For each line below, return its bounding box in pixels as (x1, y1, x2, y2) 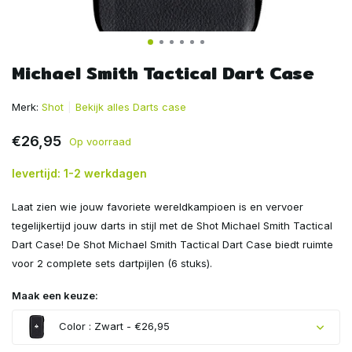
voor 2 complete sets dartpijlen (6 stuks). (12, 257, 212, 269)
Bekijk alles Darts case (75, 101, 186, 113)
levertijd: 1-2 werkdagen (12, 167, 147, 180)
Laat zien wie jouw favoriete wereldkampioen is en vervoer (12, 200, 303, 213)
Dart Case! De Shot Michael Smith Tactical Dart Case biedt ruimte (12, 238, 333, 251)
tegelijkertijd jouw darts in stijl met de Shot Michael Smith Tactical (12, 219, 332, 232)
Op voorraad (69, 134, 131, 148)
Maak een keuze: (12, 289, 98, 302)
